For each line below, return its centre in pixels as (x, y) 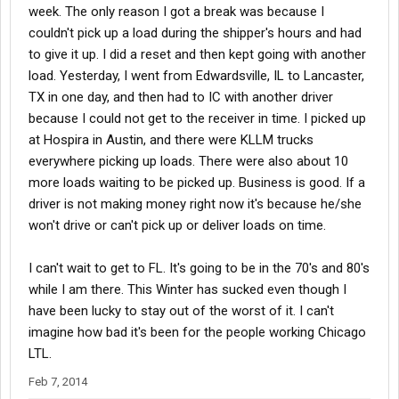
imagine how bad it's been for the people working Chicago (197, 332)
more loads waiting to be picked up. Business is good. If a (197, 183)
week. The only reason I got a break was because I (176, 12)
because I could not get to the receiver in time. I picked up (197, 118)
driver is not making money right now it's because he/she (195, 204)
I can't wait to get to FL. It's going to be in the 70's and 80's (199, 268)
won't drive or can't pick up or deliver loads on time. (177, 225)
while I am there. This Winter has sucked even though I (187, 289)
